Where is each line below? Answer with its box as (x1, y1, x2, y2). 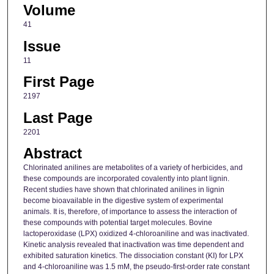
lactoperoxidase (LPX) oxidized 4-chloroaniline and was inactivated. (23, 229, 249, 239)
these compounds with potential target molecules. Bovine (23, 218, 212, 228)
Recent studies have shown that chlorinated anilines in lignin (23, 185, 224, 194)
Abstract (23, 145, 82, 162)
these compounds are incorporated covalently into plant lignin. (23, 174, 229, 183)
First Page (23, 73, 94, 91)
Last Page (23, 109, 92, 126)
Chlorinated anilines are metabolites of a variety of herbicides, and (23, 163, 243, 172)
